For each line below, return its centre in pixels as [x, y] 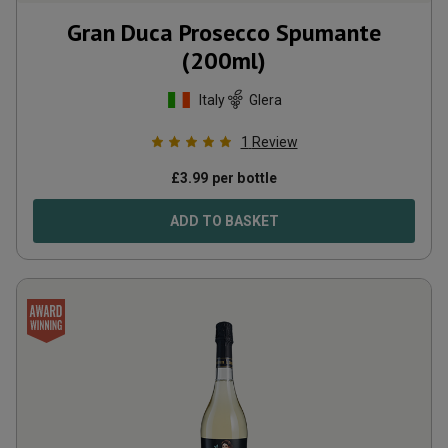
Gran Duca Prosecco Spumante [224, 32]
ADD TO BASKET [224, 221]
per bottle [243, 178]
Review [274, 142]
